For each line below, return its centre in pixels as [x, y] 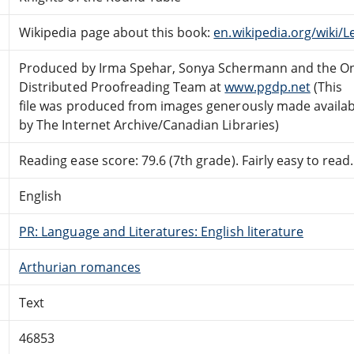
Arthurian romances [80, 267]
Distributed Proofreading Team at [122, 87]
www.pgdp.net [267, 87]
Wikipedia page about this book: [117, 32]
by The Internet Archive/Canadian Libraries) [149, 124]
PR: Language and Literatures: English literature [162, 231]
